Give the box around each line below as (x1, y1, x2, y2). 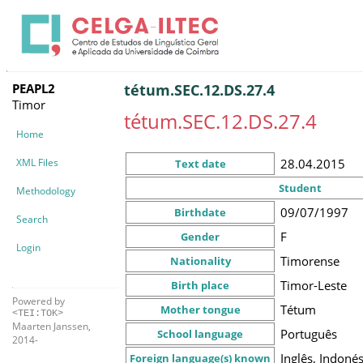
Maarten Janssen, (12, 318, 91, 333)
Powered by (12, 293, 65, 308)
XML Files (16, 155, 58, 169)
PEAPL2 (12, 79, 55, 96)
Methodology (16, 183, 75, 198)
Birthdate (174, 204, 226, 220)
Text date (174, 156, 226, 171)
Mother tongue (160, 301, 241, 317)
